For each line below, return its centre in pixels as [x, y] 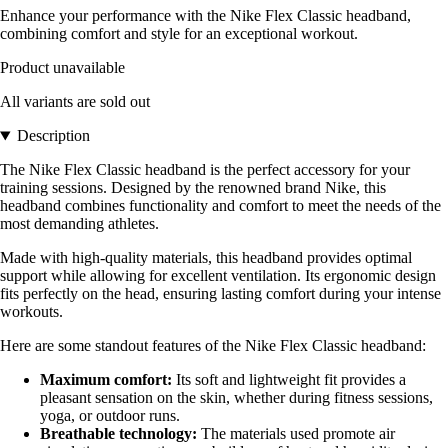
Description [53, 136]
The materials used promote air [296, 434]
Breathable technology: [118, 434]
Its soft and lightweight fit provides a [289, 380]
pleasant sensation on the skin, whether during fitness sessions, [236, 398]
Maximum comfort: [106, 380]
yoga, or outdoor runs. [110, 416]
